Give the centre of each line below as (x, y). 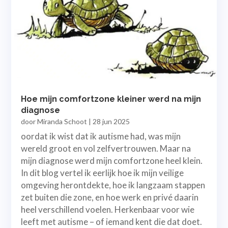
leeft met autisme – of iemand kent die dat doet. (112, 221)
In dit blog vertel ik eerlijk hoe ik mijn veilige (103, 173)
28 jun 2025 (111, 121)
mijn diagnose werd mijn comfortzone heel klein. (112, 160)
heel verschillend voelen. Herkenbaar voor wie (108, 209)
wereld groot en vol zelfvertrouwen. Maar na (106, 148)
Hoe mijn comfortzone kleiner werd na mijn (111, 99)
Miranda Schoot (62, 121)
